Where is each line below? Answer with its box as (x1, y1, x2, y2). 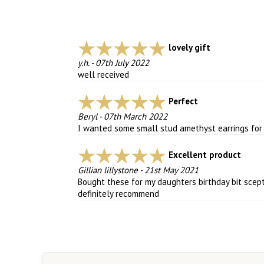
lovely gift (169, 41, 210, 53)
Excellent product (169, 148, 241, 160)
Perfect (169, 95, 198, 107)
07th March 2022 (104, 111, 167, 123)
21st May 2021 (144, 164, 199, 176)
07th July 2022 (95, 57, 149, 69)
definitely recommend (78, 188, 159, 200)
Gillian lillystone (78, 164, 138, 176)
